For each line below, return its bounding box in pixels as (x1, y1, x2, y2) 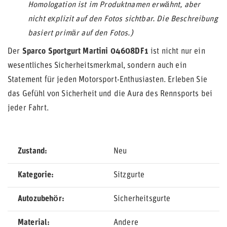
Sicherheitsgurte (113, 195, 171, 203)
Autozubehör (18, 195, 62, 203)
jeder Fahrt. (8, 104, 49, 112)
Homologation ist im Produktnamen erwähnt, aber (28, 1, 201, 9)
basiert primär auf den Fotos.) (28, 29, 133, 37)
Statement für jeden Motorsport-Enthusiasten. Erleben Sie (8, 76, 207, 84)
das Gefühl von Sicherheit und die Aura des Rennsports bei (8, 90, 213, 98)
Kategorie (18, 171, 52, 179)
